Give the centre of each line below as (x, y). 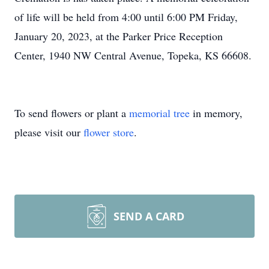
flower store (109, 132)
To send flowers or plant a (72, 113)
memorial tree (159, 113)
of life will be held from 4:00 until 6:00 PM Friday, (126, 17)
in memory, (216, 113)
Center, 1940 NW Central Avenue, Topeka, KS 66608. (133, 55)
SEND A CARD (149, 216)
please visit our (49, 132)
